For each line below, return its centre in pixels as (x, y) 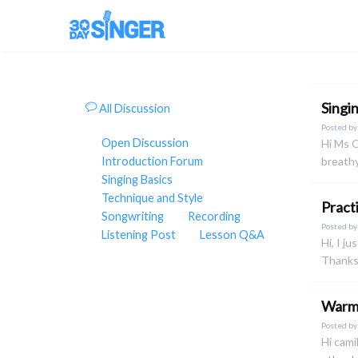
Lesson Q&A (232, 235)
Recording (214, 217)
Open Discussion (145, 143)
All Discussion (133, 109)
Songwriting (133, 217)
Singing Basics (137, 180)
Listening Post (139, 235)
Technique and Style (152, 198)
